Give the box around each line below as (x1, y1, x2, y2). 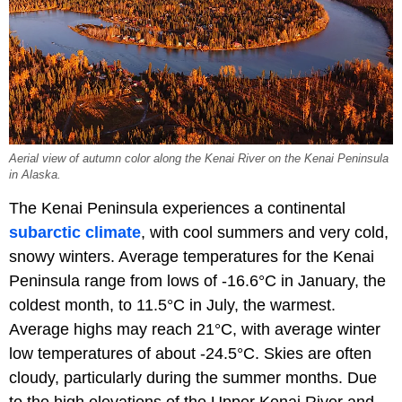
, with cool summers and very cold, (141, 223, 389, 242)
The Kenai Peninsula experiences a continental (9, 199, 345, 218)
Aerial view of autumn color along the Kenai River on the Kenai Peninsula (9, 153, 389, 166)
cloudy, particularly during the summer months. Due (9, 369, 377, 388)
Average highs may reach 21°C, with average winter (9, 320, 380, 339)
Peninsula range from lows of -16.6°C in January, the (9, 272, 386, 291)
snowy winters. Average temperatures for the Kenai (9, 248, 374, 267)
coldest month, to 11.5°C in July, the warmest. (9, 296, 336, 315)
